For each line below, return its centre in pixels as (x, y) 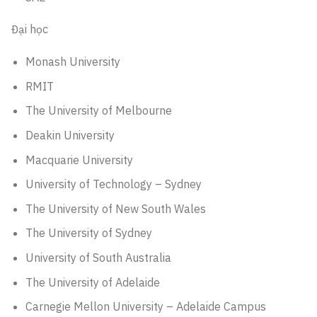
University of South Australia (98, 258)
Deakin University (70, 136)
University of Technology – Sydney (113, 184)
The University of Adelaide (92, 282)
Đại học (29, 29)
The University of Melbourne (98, 111)
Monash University (73, 62)
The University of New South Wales (115, 208)
